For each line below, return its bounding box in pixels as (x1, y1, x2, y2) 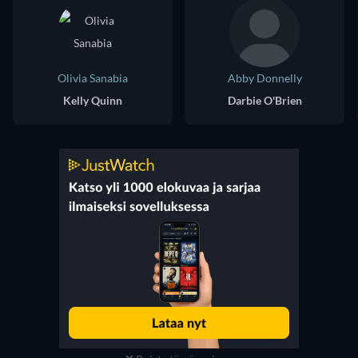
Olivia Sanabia (58, 70, 128, 85)
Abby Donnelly (227, 70, 302, 85)
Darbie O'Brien (227, 93, 302, 107)
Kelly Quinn (63, 93, 122, 107)
